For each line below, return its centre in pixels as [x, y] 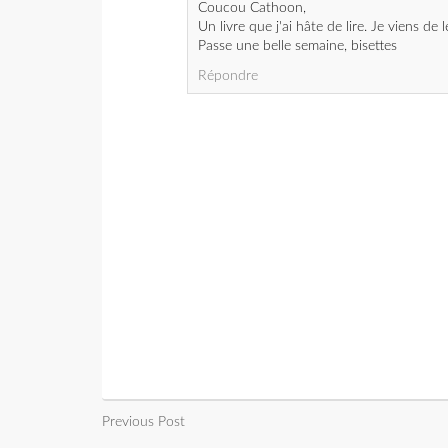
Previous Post [143, 422]
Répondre [228, 76]
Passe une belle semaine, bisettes [297, 46]
